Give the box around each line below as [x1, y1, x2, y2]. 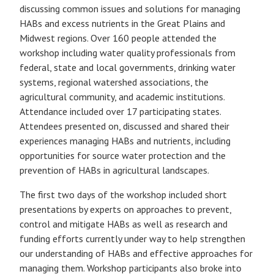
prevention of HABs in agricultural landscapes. [20, 164, 209, 176]
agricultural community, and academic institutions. [20, 91, 224, 103]
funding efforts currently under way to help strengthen [20, 232, 245, 245]
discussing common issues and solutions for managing [20, 2, 240, 15]
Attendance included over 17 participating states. [20, 105, 221, 117]
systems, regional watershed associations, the [20, 76, 209, 88]
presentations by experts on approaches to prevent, [20, 203, 231, 215]
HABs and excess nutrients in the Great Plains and [20, 17, 225, 29]
